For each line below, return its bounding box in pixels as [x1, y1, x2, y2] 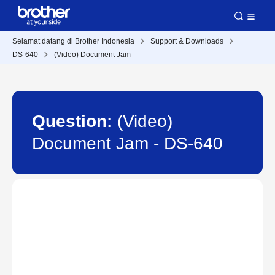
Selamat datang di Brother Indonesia [12, 37, 134, 45]
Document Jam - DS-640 [32, 134, 223, 153]
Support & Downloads [150, 37, 223, 45]
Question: [32, 112, 117, 131]
